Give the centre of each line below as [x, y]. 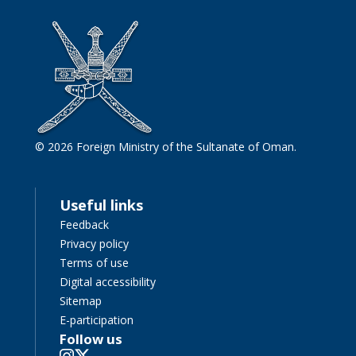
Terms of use [95, 262]
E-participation [97, 319]
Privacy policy [95, 243]
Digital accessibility [108, 281]
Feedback [85, 224]
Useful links [102, 205]
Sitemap [81, 300]
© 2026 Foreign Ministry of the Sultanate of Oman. [166, 146]
